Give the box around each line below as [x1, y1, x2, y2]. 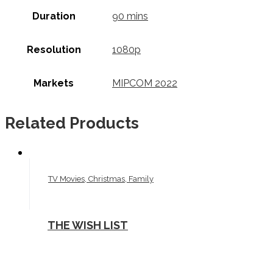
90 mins [112, 10, 148, 23]
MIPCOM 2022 [112, 77, 177, 90]
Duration [32, 10, 76, 23]
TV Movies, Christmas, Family [48, 174, 154, 183]
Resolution [26, 44, 81, 56]
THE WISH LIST [48, 218, 128, 232]
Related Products [5, 114, 139, 133]
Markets [34, 77, 74, 90]
